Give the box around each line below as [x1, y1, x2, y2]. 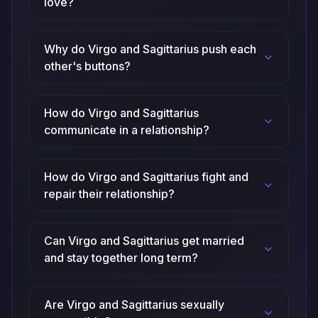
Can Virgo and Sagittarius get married [44, 234, 244, 248]
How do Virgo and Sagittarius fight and [44, 170, 248, 185]
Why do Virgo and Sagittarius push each [44, 42, 256, 57]
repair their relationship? [44, 187, 175, 202]
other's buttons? [44, 59, 131, 74]
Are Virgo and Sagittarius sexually [44, 297, 224, 312]
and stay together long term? [44, 251, 198, 265]
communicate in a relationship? [44, 123, 209, 138]
